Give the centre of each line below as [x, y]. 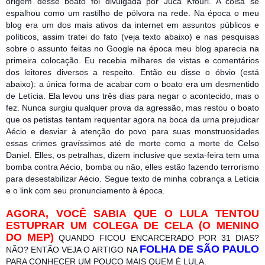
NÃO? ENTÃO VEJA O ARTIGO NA [73, 249]
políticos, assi [32, 36]
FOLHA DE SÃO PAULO [199, 249]
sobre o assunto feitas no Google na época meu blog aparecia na [132, 48]
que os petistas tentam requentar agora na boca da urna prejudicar [132, 119]
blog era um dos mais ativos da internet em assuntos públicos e [132, 25]
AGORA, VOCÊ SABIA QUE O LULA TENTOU [132, 213]
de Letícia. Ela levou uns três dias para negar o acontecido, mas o [132, 96]
